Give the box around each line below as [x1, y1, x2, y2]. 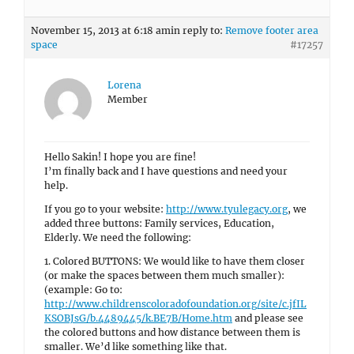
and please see [232, 312, 303, 324]
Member [107, 93, 148, 105]
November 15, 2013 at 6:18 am [31, 24, 171, 36]
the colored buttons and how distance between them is [44, 326, 300, 338]
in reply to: [171, 24, 225, 36]
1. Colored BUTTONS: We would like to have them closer [44, 255, 305, 267]
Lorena [107, 79, 141, 91]
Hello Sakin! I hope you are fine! [44, 151, 196, 163]
